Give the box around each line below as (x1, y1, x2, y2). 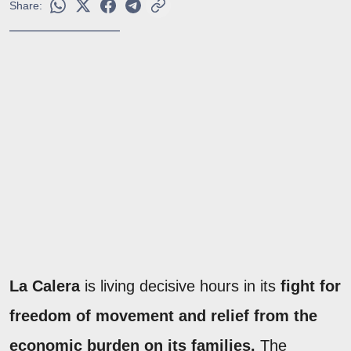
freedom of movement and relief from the (9, 306, 317, 324)
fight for (280, 277, 341, 295)
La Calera (9, 277, 85, 295)
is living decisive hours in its (85, 277, 280, 295)
